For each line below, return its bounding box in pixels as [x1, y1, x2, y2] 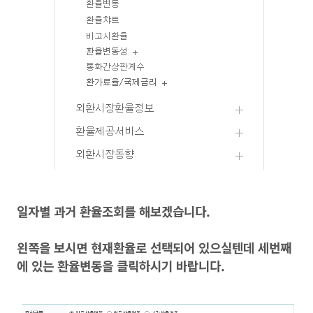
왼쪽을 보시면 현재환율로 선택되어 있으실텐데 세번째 [17, 238, 291, 256]
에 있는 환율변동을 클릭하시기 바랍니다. [17, 256, 225, 275]
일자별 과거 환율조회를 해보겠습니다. [17, 202, 210, 220]
